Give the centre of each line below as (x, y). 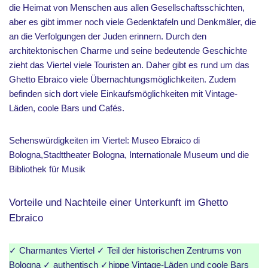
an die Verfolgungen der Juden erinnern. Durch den (108, 36)
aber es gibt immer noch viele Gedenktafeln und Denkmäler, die (133, 22)
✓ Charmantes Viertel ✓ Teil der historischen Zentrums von (125, 250)
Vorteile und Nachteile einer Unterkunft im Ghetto (118, 202)
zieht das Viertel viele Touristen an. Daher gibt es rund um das (129, 65)
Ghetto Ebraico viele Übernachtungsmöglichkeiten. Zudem (123, 79)
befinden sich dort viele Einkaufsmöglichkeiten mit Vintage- (123, 93)
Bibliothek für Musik (48, 169)
